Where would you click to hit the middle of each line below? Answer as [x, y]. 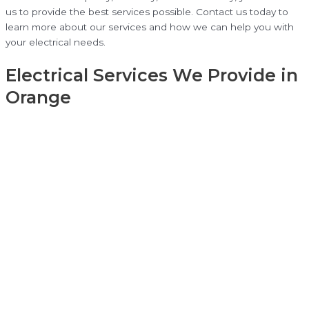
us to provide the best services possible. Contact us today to [147, 12]
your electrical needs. [56, 42]
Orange [38, 97]
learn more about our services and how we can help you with [150, 27]
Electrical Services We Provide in [152, 75]
